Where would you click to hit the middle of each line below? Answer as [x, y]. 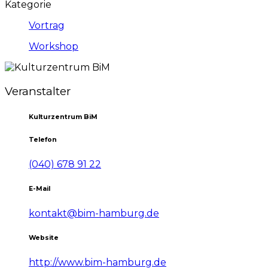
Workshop [54, 47]
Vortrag [47, 26]
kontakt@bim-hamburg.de [94, 213]
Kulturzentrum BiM [63, 117]
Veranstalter [38, 91]
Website [44, 237]
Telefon [43, 139]
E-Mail [39, 188]
